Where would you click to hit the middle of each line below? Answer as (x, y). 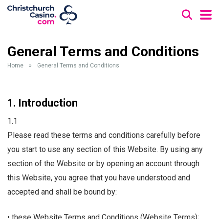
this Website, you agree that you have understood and (99, 178)
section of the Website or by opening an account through (103, 164)
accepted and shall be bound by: (62, 192)
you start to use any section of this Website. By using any (105, 149)
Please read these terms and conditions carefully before (104, 135)
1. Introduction (43, 103)
